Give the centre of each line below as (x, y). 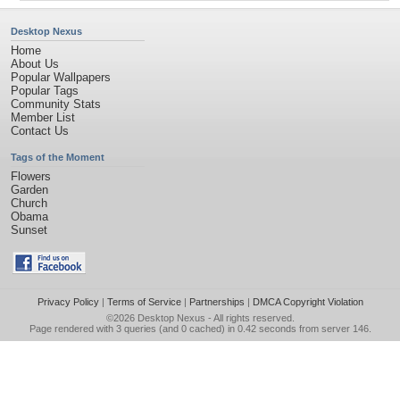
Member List (43, 117)
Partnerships (217, 302)
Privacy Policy (68, 302)
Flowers (31, 176)
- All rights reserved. (250, 318)
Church (29, 203)
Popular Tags (45, 91)
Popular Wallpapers (61, 77)
